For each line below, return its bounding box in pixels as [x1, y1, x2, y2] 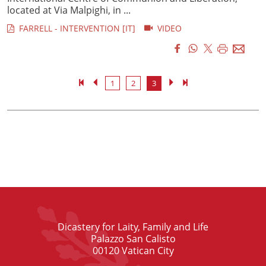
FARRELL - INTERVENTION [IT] [14, 22, 135, 34]
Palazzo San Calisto [90, 232, 176, 245]
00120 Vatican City [92, 243, 174, 257]
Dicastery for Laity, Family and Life [58, 220, 208, 233]
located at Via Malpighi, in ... [7, 3, 131, 17]
